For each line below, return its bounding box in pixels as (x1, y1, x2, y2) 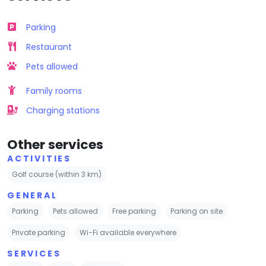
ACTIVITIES (7, 152, 71, 164)
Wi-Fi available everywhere (80, 227, 176, 237)
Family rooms (26, 84, 82, 97)
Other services (7, 135, 103, 154)
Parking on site (170, 205, 223, 216)
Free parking (112, 205, 156, 216)
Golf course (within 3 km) (12, 169, 102, 179)
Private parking (12, 227, 65, 237)
